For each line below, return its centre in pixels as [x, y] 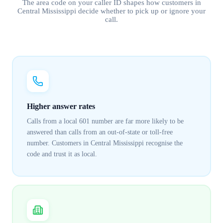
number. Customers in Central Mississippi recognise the [105, 143]
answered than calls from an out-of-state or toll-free [100, 132]
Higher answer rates [61, 107]
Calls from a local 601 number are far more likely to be [105, 121]
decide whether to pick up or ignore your [141, 11]
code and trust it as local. [62, 154]
